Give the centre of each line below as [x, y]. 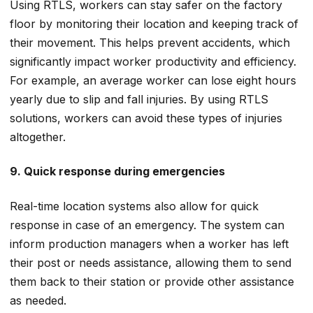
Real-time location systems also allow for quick [134, 206]
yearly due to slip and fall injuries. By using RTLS [139, 99]
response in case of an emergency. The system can [147, 225]
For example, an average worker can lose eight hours [153, 80]
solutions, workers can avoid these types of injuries [146, 118]
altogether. [38, 137]
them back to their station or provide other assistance [152, 281]
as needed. [38, 300]
